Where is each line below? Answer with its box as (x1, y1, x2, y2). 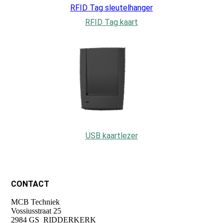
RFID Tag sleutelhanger (70, 3, 153, 13)
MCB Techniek (11, 198, 60, 207)
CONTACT (11, 179, 50, 189)
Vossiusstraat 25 (11, 207, 62, 216)
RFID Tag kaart (85, 17, 138, 27)
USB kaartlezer (85, 131, 138, 141)
